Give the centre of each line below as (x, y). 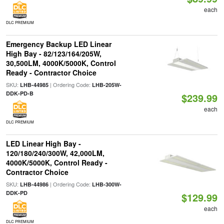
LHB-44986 (34, 184)
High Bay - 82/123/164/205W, (53, 53)
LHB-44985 (34, 85)
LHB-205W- (106, 85)
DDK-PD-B (19, 93)
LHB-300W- (106, 184)
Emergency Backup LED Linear (58, 44)
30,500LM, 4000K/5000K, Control (61, 63)
